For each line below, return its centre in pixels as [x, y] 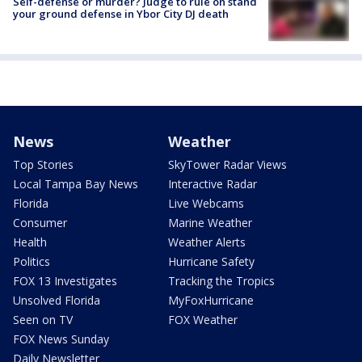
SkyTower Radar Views [227, 164]
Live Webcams [206, 203]
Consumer [40, 222]
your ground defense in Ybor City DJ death [121, 13]
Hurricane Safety [211, 261]
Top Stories [43, 164]
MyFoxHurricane [211, 300]
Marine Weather [210, 222]
